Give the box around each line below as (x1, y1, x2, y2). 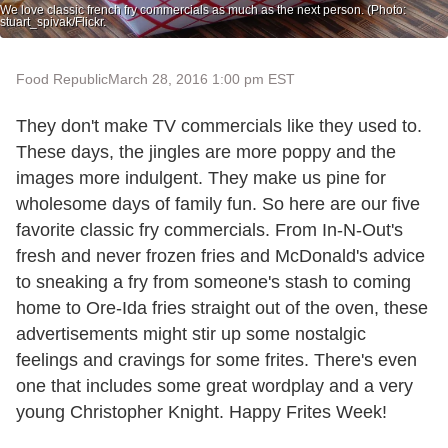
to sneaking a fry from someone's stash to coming (16, 271, 411, 292)
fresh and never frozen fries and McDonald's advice (16, 245, 425, 266)
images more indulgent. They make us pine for (16, 167, 386, 188)
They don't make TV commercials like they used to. (16, 115, 422, 136)
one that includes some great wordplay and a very (16, 375, 413, 396)
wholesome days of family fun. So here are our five (16, 193, 420, 214)
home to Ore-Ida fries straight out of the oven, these (16, 297, 428, 318)
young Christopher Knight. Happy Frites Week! (16, 401, 387, 422)
